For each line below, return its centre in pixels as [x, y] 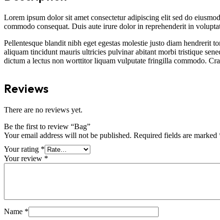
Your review [24, 158]
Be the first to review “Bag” [47, 126]
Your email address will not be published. [68, 135]
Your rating [22, 149]
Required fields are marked [176, 135]
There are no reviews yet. [43, 110]
